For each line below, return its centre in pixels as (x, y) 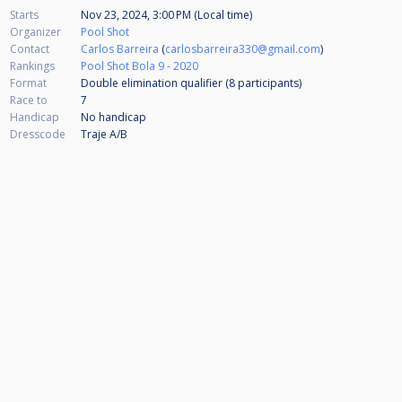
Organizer (35, 32)
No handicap (114, 118)
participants (268, 83)
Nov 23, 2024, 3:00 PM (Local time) (166, 15)
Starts (24, 15)
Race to (29, 100)
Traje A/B (104, 135)
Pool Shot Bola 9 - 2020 (140, 66)
